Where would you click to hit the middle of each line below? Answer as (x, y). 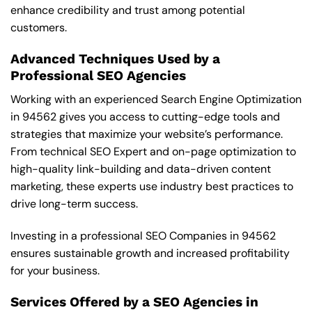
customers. (39, 27)
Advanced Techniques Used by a (115, 58)
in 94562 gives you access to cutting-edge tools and (145, 117)
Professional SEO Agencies (98, 75)
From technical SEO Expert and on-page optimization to (153, 152)
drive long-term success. (74, 204)
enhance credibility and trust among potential (128, 10)
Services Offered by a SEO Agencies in (134, 302)
